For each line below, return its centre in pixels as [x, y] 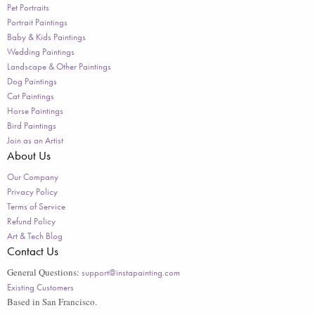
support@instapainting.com [131, 273]
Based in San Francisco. [52, 302]
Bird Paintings [32, 126]
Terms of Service [36, 207]
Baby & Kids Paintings [46, 37]
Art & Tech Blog [35, 236]
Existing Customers [40, 288]
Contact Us [33, 251]
